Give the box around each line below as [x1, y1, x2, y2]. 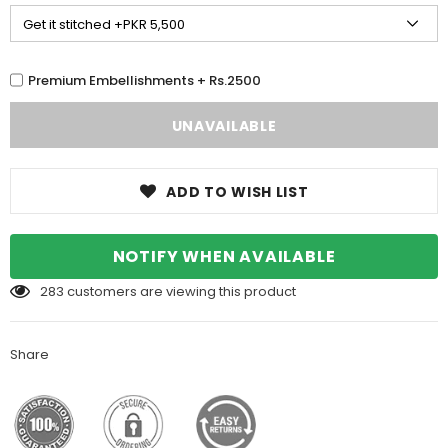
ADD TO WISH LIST [166, 182, 309, 203]
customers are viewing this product [67, 282, 296, 302]
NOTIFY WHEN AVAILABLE [112, 245, 336, 269]
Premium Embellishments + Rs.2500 [28, 70, 261, 90]
